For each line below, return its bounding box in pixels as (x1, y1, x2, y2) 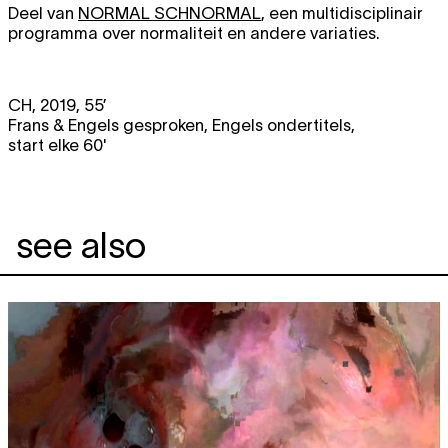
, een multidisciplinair (261, 3, 423, 22)
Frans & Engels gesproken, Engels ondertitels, (8, 116, 355, 135)
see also (16, 225, 146, 266)
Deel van (8, 3, 78, 22)
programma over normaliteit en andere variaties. (8, 23, 380, 42)
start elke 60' (8, 136, 111, 155)
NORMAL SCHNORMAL (78, 3, 261, 22)
